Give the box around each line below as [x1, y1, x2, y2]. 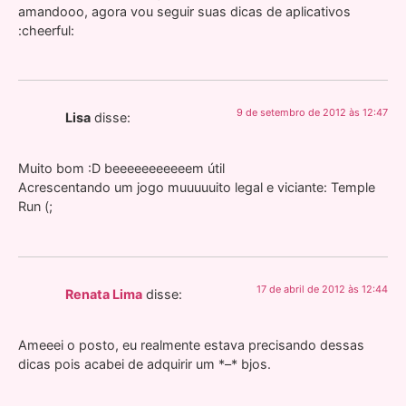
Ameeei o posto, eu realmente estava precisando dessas [18, 337, 364, 353]
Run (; [18, 198, 53, 215]
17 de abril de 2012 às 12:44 [256, 282, 388, 295]
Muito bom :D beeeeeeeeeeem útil [18, 160, 225, 177]
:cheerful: [18, 22, 74, 38]
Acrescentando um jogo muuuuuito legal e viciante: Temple [18, 179, 375, 196]
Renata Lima [65, 285, 142, 302]
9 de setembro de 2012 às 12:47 [237, 105, 388, 119]
